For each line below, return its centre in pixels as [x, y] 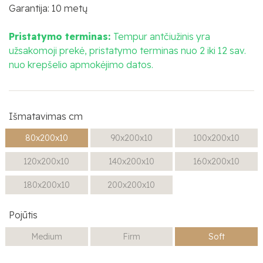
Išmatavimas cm [46, 117]
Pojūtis [23, 215]
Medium [46, 237]
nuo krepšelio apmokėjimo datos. [81, 65]
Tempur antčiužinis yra [162, 37]
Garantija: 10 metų [48, 9]
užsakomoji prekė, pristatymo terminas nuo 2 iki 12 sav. [127, 51]
